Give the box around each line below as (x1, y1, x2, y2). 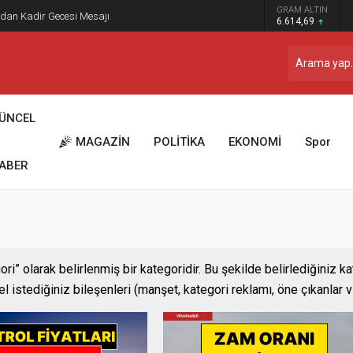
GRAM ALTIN (277, 5, 328, 15)
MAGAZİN (76, 135, 130, 149)
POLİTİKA (154, 135, 205, 149)
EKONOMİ (229, 135, 281, 149)
